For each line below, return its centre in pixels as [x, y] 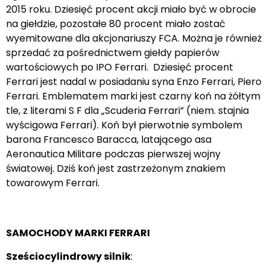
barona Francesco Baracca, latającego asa [109, 139]
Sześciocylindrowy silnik [68, 256]
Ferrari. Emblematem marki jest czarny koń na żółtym [133, 96]
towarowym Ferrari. [53, 183]
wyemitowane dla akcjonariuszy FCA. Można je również [134, 38]
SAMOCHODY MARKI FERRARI [78, 233]
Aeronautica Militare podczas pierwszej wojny [113, 154]
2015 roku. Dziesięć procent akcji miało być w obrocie [131, 9]
